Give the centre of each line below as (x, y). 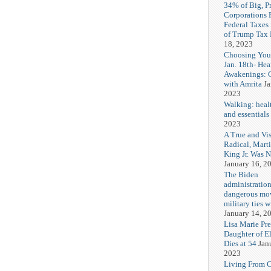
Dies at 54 (240, 244)
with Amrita (243, 84)
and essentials (247, 114)
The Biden (241, 175)
